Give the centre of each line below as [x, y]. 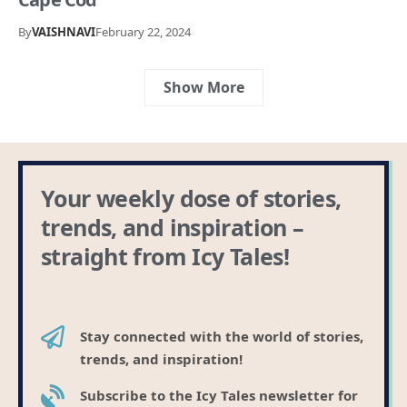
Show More [203, 88]
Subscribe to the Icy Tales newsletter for [218, 396]
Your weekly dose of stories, [191, 199]
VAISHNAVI [64, 31]
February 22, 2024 [143, 31]
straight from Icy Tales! [165, 257]
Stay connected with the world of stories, [221, 337]
